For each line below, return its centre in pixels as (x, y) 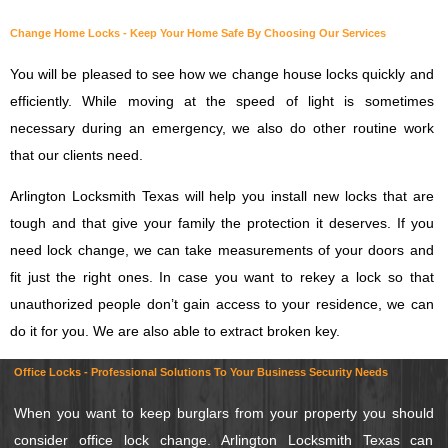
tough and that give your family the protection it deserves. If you (222, 222)
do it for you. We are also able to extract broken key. (175, 330)
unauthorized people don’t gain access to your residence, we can (222, 303)
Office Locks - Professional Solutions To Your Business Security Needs (201, 371)
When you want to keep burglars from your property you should (224, 412)
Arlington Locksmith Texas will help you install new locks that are (222, 195)
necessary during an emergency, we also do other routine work (222, 127)
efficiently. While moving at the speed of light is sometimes (222, 100)
